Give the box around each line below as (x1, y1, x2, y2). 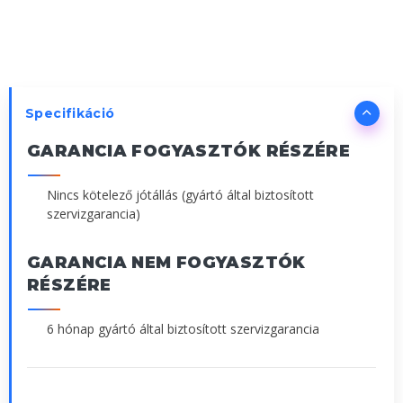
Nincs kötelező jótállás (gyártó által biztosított (47, 185, 314, 203)
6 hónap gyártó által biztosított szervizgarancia (47, 319, 319, 337)
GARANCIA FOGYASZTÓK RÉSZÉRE (27, 140, 351, 161)
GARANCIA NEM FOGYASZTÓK (27, 252, 306, 273)
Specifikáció (25, 104, 115, 121)
